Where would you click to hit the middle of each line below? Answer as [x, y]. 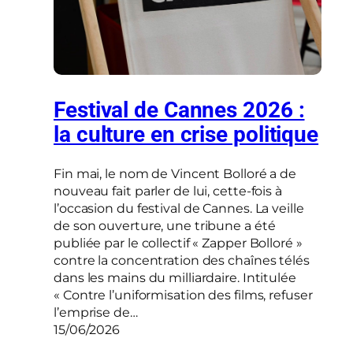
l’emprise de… [96, 312]
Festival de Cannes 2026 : [179, 110]
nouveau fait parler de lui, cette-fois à [168, 191]
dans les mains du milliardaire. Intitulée [175, 277]
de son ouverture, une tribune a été [165, 225]
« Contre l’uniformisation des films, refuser [183, 295]
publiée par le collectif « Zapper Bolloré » [178, 243]
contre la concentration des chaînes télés [182, 260]
